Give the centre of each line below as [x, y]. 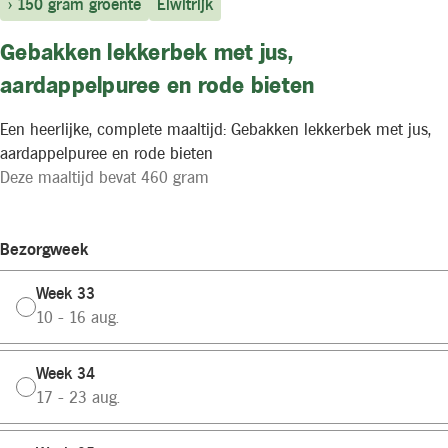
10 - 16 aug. [77, 319]
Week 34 [65, 375]
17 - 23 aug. [78, 399]
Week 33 [65, 295]
